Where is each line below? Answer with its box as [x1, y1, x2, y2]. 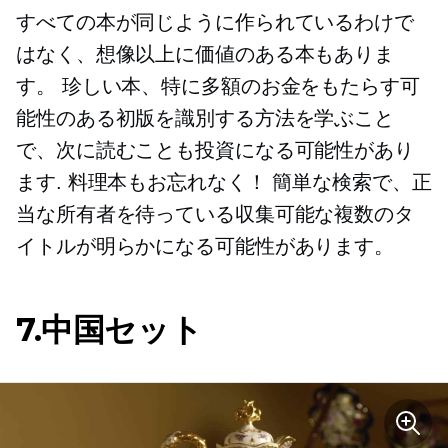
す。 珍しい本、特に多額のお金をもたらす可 [16, 75, 420, 98]
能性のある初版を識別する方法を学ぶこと [16, 107, 395, 130]
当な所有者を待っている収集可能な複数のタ [16, 203, 414, 226]
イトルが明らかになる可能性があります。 [16, 235, 395, 258]
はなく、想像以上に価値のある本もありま [16, 43, 395, 66]
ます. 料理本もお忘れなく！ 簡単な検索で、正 [16, 171, 432, 194]
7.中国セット [16, 310, 203, 350]
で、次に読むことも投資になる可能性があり [16, 139, 414, 162]
